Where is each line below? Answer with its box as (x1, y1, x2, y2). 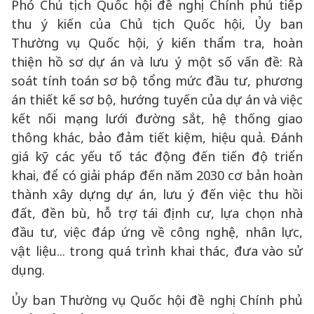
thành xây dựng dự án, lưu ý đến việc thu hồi (11, 186, 303, 203)
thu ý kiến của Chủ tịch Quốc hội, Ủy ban (11, 15, 303, 32)
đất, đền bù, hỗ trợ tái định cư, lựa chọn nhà (11, 205, 303, 221)
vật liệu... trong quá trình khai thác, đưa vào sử (11, 243, 303, 259)
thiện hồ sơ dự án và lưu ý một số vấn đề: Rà (11, 53, 303, 70)
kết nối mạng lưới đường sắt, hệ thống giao (11, 110, 303, 127)
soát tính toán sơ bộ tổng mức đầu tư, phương (11, 72, 303, 89)
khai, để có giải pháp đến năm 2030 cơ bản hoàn (11, 167, 303, 184)
